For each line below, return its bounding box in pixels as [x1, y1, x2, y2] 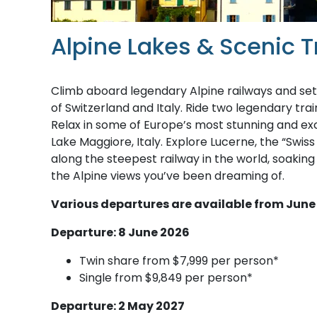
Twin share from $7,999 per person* [79, 252, 279, 269]
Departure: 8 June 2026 [51, 224, 190, 241]
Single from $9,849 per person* [79, 269, 253, 286]
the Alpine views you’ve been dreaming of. [51, 167, 284, 184]
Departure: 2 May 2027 [51, 297, 185, 314]
